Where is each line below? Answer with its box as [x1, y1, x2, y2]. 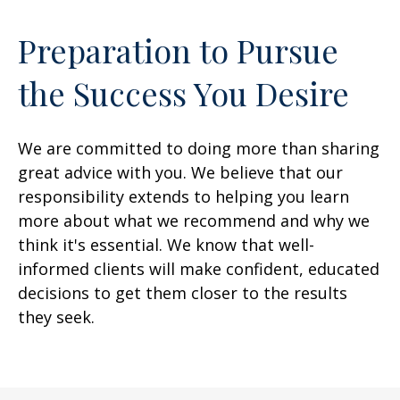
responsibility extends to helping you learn [18, 186, 349, 207]
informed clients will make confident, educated [18, 258, 379, 279]
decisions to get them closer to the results [18, 282, 347, 304]
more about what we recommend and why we [18, 210, 370, 231]
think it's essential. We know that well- [18, 234, 314, 255]
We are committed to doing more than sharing [18, 137, 379, 159]
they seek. [18, 306, 95, 328]
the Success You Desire [18, 71, 349, 114]
